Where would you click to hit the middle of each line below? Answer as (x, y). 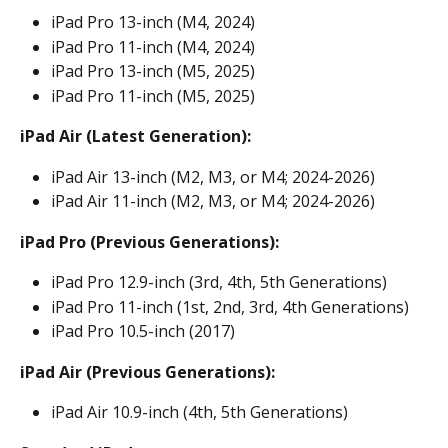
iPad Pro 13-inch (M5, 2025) (153, 71)
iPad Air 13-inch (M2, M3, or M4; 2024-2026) (213, 176)
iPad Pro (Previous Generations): (149, 241)
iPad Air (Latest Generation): (135, 136)
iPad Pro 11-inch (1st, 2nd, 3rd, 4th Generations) (230, 306)
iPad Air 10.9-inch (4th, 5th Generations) (199, 412)
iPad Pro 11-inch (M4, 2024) (153, 46)
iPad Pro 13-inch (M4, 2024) (153, 22)
